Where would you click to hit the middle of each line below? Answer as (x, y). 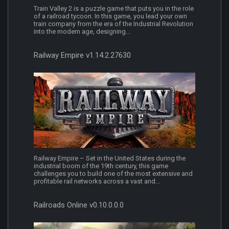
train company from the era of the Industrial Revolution (113, 24)
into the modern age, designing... (82, 31)
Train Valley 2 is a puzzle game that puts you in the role (114, 8)
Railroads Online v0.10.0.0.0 (79, 205)
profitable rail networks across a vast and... (97, 181)
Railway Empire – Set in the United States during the (110, 158)
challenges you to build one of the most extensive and (113, 174)
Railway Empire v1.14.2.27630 (82, 55)
